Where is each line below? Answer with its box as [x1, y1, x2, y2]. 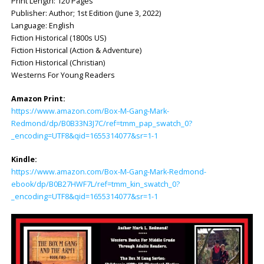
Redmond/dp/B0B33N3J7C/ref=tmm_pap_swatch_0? [11, 118, 192, 128]
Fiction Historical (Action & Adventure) [11, 45, 141, 55]
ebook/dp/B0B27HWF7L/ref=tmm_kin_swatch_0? [11, 179, 180, 189]
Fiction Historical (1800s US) [11, 32, 106, 43]
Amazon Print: [11, 93, 65, 104]
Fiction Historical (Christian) [11, 57, 105, 68]
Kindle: [11, 154, 37, 164]
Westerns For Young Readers [11, 70, 115, 80]
